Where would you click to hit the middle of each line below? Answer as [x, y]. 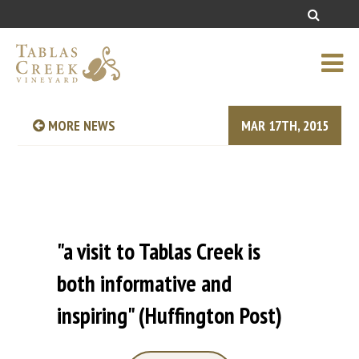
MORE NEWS [81, 125]
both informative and [144, 284]
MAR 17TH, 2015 [284, 125]
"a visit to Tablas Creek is [158, 252]
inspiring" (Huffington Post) [169, 316]
